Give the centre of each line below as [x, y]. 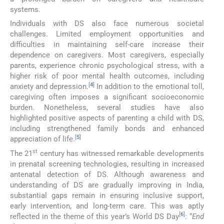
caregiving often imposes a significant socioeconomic [107, 97]
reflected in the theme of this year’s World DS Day [94, 216]
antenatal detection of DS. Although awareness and [107, 174]
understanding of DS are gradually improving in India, [107, 185]
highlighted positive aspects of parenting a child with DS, [107, 118]
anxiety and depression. [49, 87]
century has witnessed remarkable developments [121, 153]
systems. [25, 10]
